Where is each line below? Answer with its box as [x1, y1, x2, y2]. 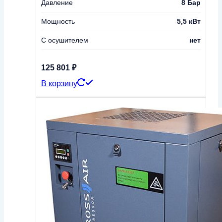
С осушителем [41, 36, 88, 44]
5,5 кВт [177, 17, 201, 25]
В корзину [41, 79, 77, 88]
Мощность [41, 17, 75, 25]
